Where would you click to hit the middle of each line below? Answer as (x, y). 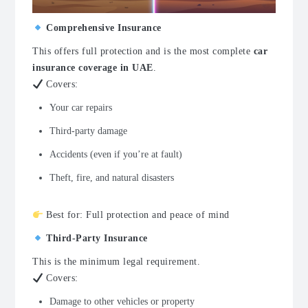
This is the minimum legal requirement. (116, 262)
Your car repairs (81, 108)
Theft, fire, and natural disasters (112, 178)
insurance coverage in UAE (93, 68)
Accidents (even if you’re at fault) (116, 155)
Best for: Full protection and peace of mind (136, 215)
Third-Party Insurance (95, 239)
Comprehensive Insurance (102, 28)
